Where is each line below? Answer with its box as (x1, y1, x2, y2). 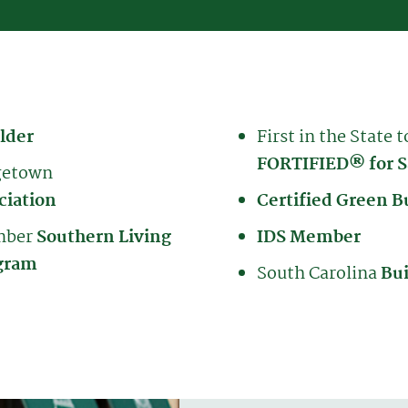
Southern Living (36, 223, 171, 251)
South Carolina (257, 260, 381, 288)
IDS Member (257, 223, 361, 251)
